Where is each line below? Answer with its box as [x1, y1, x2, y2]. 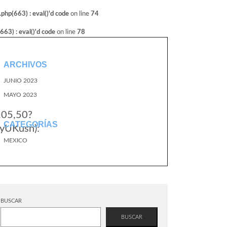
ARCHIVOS [4, 60, 47, 69]
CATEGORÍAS [4, 120, 58, 129]
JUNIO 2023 [4, 78, 37, 84]
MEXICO [4, 137, 27, 143]
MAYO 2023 [4, 92, 37, 98]
